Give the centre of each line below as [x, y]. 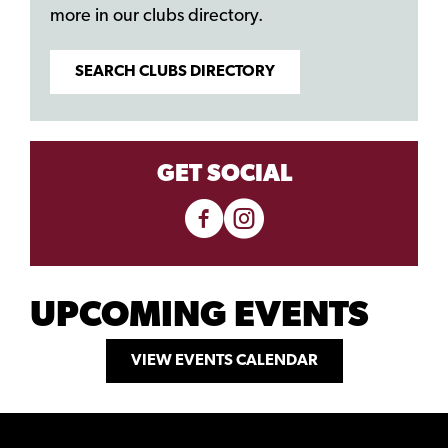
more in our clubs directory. [158, 17]
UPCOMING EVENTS [199, 317]
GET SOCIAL [224, 175]
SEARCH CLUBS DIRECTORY [175, 72]
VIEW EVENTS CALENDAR [224, 361]
